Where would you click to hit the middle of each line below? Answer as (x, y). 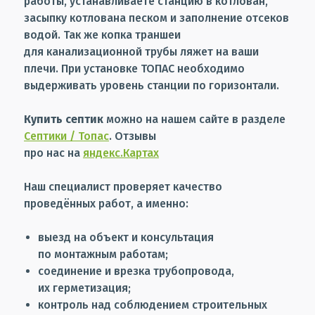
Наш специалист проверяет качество (123, 186)
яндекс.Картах (121, 153)
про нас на (53, 153)
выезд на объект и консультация (126, 237)
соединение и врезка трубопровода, (136, 271)
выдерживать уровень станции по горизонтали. (152, 85)
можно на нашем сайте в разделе (194, 119)
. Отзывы (133, 136)
